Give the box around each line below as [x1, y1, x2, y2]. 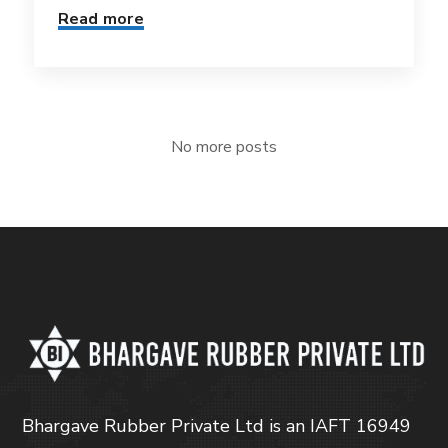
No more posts [170, 135, 277, 158]
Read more [57, 7, 144, 30]
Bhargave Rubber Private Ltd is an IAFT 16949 [22, 413, 412, 438]
